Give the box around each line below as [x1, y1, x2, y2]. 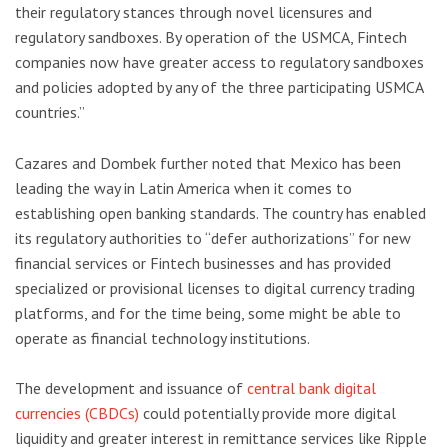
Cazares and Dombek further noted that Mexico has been [15, 152, 401, 173]
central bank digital [247, 378, 376, 399]
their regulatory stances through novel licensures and [15, 2, 372, 22]
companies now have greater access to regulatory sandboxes [15, 52, 424, 72]
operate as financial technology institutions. [15, 327, 310, 348]
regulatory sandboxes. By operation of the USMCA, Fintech [15, 27, 407, 47]
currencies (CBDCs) [15, 403, 139, 424]
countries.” [15, 102, 85, 122]
